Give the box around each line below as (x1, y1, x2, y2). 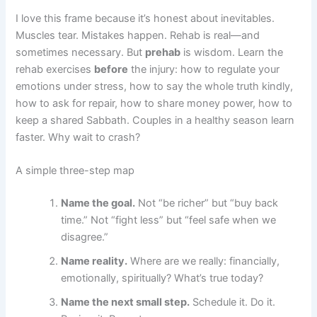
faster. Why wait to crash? (16, 130, 141, 144)
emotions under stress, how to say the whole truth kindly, (16, 79, 294, 93)
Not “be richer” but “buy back (135, 196, 279, 209)
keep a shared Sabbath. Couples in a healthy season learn (16, 113, 295, 127)
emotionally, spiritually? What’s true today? (61, 271, 264, 284)
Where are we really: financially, (127, 254, 280, 267)
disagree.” (61, 230, 109, 243)
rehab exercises (16, 62, 95, 76)
